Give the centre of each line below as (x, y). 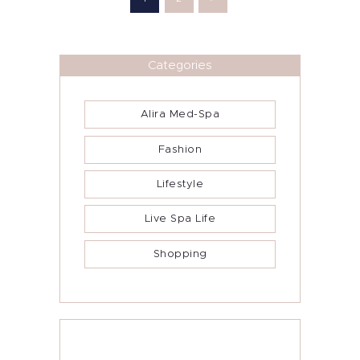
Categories (180, 65)
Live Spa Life (180, 219)
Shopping (180, 254)
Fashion (180, 149)
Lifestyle (180, 184)
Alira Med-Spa (180, 115)
